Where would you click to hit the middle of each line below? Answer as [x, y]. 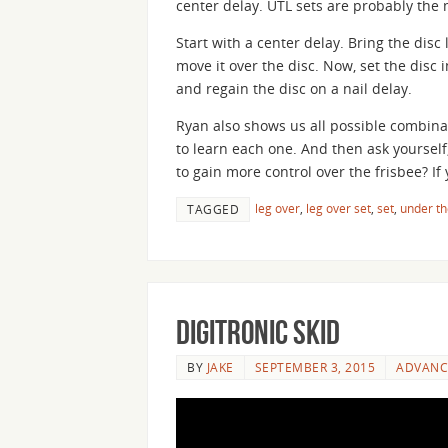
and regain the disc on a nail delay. [294, 89]
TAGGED [213, 209]
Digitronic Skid [258, 332]
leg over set [338, 208]
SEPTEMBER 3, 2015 [314, 366]
